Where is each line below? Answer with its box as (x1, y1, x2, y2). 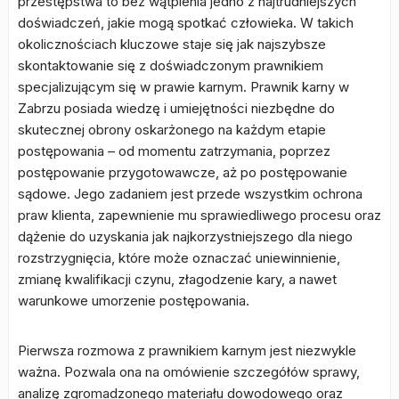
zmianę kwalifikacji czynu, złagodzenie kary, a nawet (18, 271, 337, 289)
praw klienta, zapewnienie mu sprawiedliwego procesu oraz (18, 207, 381, 224)
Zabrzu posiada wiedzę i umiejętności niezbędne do (18, 100, 335, 118)
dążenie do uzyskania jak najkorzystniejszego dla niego (18, 228, 353, 246)
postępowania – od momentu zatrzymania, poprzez (18, 142, 330, 160)
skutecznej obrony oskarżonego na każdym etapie (18, 121, 326, 139)
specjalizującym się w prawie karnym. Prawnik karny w (18, 78, 349, 96)
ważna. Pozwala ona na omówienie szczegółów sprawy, (18, 363, 360, 381)
